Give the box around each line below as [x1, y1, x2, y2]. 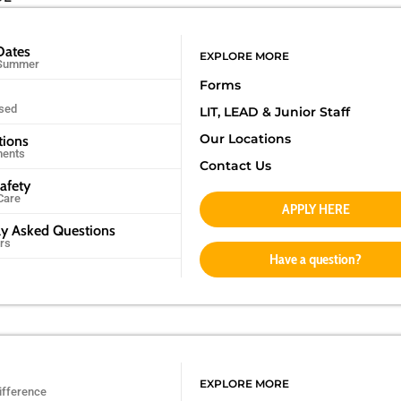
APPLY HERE [281, 200, 350, 218]
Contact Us [199, 158, 271, 174]
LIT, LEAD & [199, 104, 275, 120]
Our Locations [199, 131, 291, 147]
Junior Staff [274, 104, 350, 120]
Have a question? [269, 251, 363, 268]
